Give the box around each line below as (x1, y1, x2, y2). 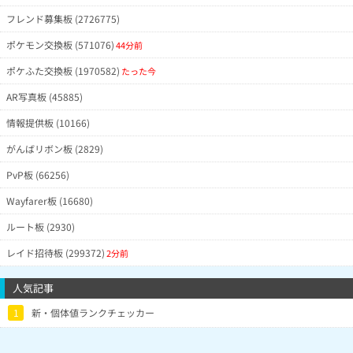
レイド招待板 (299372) (6, 246, 105, 259)
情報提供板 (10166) (6, 116, 90, 129)
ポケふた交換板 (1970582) (6, 64, 120, 77)
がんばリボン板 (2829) (6, 142, 103, 155)
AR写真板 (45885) (6, 90, 83, 103)
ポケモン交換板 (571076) (6, 38, 114, 51)
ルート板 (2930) (6, 220, 75, 233)
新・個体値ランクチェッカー (32, 306, 154, 319)
